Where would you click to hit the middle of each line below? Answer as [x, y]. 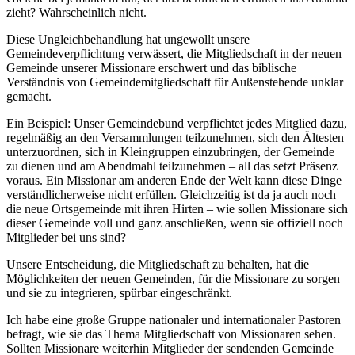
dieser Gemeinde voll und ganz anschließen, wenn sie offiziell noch [175, 223]
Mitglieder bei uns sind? [66, 237]
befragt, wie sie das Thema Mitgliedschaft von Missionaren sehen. [171, 334]
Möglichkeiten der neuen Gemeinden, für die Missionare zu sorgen [173, 278]
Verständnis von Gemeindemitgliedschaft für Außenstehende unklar [175, 82]
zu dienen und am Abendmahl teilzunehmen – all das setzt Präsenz [172, 166]
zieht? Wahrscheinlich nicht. [76, 12]
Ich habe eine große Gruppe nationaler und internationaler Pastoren [174, 319]
